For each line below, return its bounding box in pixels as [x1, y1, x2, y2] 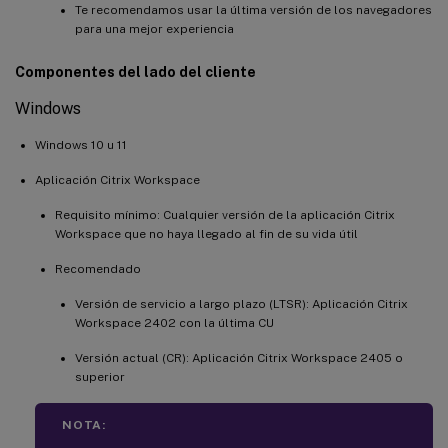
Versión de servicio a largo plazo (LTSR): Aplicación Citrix [75, 296, 408, 311]
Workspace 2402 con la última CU [75, 315, 274, 330]
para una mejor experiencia [75, 21, 234, 36]
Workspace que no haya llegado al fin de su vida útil [55, 226, 358, 241]
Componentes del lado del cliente [15, 63, 256, 80]
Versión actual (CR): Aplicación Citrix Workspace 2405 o [75, 350, 403, 365]
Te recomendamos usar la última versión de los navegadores [75, 2, 432, 17]
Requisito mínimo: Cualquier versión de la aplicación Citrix [55, 207, 395, 222]
